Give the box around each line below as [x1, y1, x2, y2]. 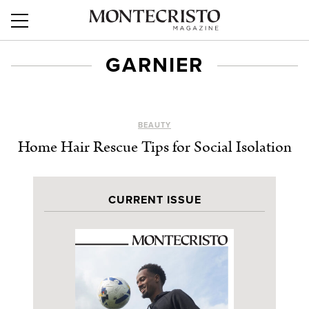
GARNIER [106, 52, 203, 78]
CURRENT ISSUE [108, 193, 201, 207]
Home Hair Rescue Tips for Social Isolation [17, 136, 292, 159]
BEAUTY [138, 121, 171, 130]
